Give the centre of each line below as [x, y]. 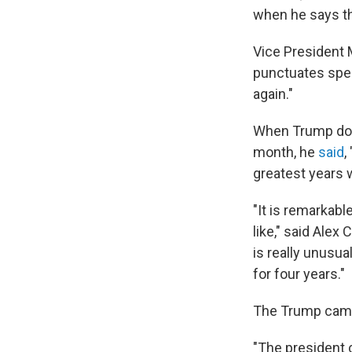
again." [273, 93]
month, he [286, 152]
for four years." [299, 273]
